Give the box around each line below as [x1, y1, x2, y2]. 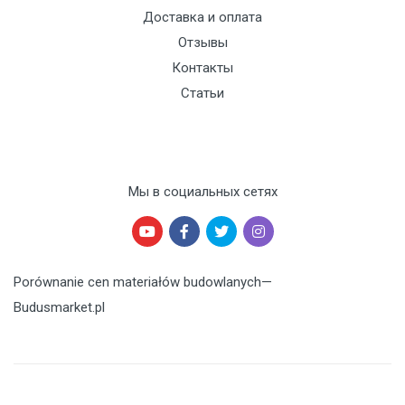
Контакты [172, 60, 233, 76]
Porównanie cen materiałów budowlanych [14, 274, 261, 290]
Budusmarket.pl [14, 299, 105, 316]
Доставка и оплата [143, 9, 262, 25]
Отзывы [177, 34, 228, 51]
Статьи [181, 85, 224, 101]
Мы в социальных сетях [127, 184, 278, 200]
